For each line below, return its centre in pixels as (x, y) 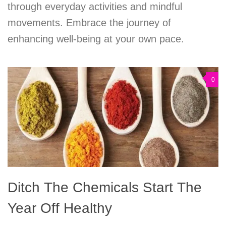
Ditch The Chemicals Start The (105, 187)
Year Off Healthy (60, 208)
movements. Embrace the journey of (89, 23)
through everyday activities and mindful (95, 7)
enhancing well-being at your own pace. (96, 39)
